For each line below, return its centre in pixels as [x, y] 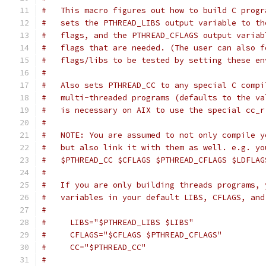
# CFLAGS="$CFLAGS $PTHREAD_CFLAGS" [132, 235]
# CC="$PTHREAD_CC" [94, 247]
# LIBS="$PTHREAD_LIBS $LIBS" [118, 222]
